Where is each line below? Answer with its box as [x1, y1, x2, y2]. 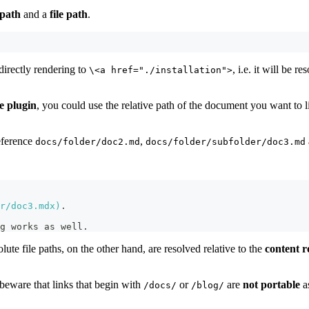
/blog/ [191, 279, 224, 290]
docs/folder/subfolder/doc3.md [146, 136, 306, 147]
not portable [243, 278, 300, 290]
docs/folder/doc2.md [35, 136, 140, 147]
